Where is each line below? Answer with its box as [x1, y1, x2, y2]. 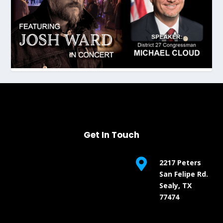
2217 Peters [159, 158, 201, 167]
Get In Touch [84, 129, 139, 141]
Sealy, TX [159, 181, 192, 190]
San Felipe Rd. [159, 169, 208, 179]
